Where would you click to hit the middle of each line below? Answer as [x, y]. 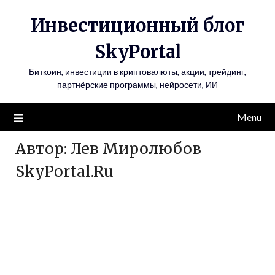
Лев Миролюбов [136, 149]
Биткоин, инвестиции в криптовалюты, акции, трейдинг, [137, 72]
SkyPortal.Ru [64, 171]
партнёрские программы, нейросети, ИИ [137, 84]
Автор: [43, 149]
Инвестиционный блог [137, 25]
